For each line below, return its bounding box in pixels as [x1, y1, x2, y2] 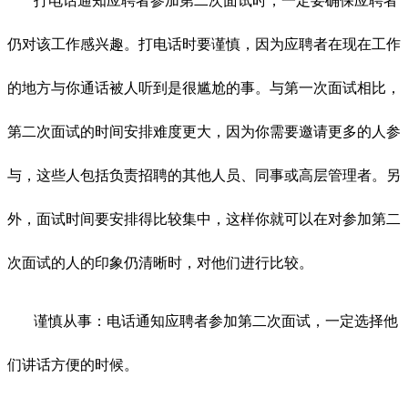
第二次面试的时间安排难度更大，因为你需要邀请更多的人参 [7, 123, 401, 139]
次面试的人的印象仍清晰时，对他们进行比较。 [7, 254, 313, 270]
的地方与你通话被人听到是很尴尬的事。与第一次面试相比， [7, 79, 401, 96]
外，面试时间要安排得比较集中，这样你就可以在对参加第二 [7, 210, 401, 227]
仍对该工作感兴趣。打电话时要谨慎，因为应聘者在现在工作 [7, 36, 401, 52]
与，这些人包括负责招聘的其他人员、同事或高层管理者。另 [7, 167, 401, 183]
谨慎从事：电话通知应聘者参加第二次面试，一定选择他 [34, 312, 398, 329]
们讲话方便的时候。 [7, 356, 138, 372]
